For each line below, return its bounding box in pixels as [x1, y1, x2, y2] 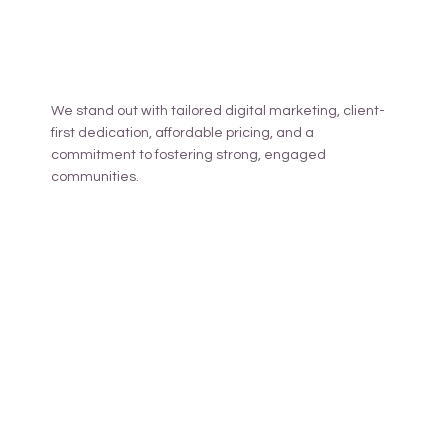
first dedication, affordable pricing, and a [51, 126, 315, 141]
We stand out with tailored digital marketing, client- [51, 104, 386, 119]
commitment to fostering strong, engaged [51, 148, 327, 163]
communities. [51, 170, 140, 185]
